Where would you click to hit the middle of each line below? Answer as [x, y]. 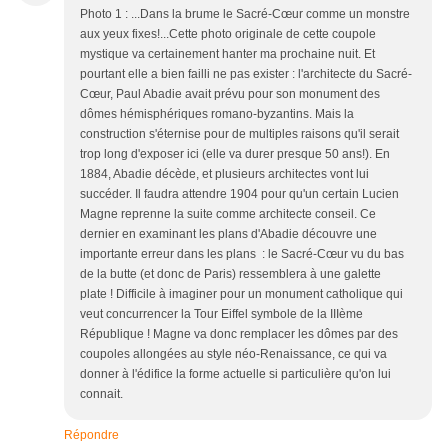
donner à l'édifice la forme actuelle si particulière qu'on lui [235, 374]
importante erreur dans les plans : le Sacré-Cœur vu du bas [242, 254]
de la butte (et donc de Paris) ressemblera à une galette [230, 274]
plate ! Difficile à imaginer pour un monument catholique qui [241, 294]
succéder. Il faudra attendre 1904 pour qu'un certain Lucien [239, 194]
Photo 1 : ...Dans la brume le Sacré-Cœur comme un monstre [245, 14]
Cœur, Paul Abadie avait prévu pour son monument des [230, 94]
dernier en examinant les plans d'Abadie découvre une [228, 234]
